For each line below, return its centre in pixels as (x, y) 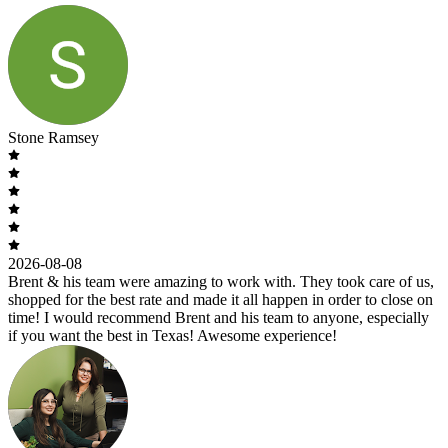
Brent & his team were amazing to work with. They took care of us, (221, 281)
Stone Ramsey (53, 137)
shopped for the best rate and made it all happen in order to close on (220, 299)
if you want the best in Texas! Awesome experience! (172, 335)
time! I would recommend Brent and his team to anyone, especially (218, 317)
